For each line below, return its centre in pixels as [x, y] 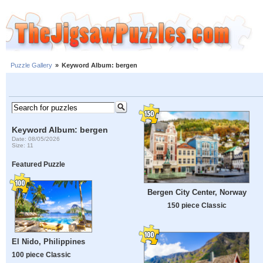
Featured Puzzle [39, 164]
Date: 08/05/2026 [36, 139]
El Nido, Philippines [49, 242]
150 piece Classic [197, 205]
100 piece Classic [42, 255]
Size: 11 [23, 145]
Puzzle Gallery [31, 65]
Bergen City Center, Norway [197, 193]
